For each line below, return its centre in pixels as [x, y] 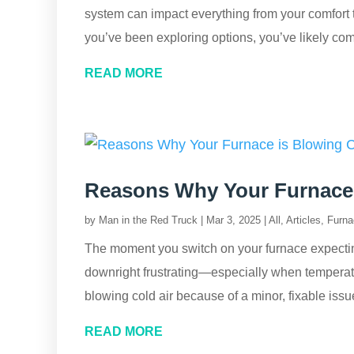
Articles [303, 220]
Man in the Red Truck [148, 220]
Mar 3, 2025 [233, 220]
